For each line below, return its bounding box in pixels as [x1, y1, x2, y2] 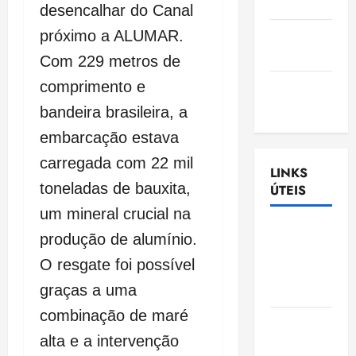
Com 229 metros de [40, 52, 180, 70]
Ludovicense [269, 46, 342, 64]
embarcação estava [40, 128, 179, 146]
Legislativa [269, 242, 331, 261]
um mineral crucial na [40, 204, 191, 222]
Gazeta [269, 26, 312, 44]
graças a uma [40, 281, 137, 299]
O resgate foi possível [40, 255, 195, 273]
